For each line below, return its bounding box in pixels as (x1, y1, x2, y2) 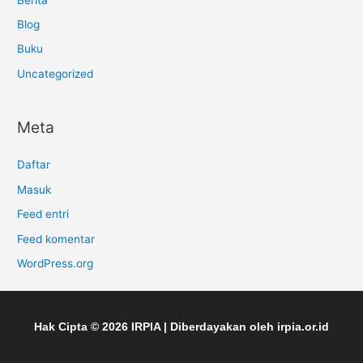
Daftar (17, 158, 51, 172)
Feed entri (17, 207, 70, 221)
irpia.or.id (277, 321, 329, 334)
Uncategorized (17, 66, 94, 80)
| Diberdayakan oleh (160, 321, 274, 334)
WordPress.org (17, 256, 94, 270)
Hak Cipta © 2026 (34, 321, 131, 334)
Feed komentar (17, 232, 96, 246)
